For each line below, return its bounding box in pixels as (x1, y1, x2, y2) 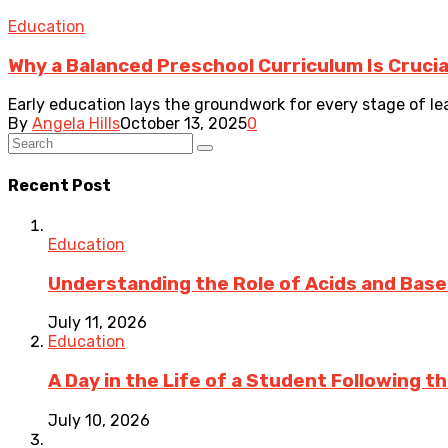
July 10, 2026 (48, 410, 150, 430)
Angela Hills (32, 114, 120, 134)
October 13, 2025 (120, 114, 247, 134)
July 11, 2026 (48, 313, 147, 333)
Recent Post (8, 175, 111, 195)
